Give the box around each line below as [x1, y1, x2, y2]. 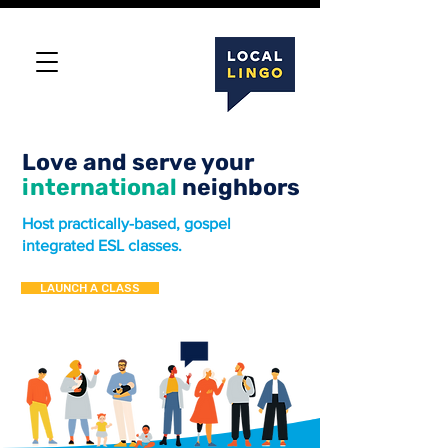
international [22, 173, 182, 201]
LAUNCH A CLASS [40, 281, 140, 295]
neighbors [182, 173, 300, 201]
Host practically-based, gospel [22, 215, 231, 232]
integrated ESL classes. [22, 237, 182, 254]
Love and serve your [22, 148, 254, 176]
